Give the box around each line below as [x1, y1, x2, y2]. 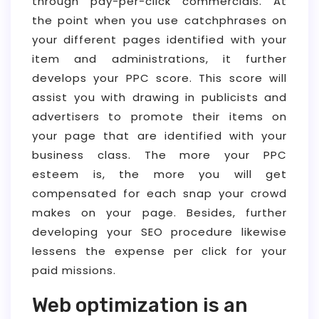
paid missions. [32, 262, 116, 278]
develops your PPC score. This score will [32, 70, 287, 85]
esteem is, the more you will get [32, 166, 287, 182]
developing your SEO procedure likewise [32, 224, 287, 239]
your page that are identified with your [32, 127, 287, 143]
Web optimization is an [32, 293, 248, 317]
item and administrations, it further [32, 51, 287, 66]
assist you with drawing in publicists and [32, 89, 287, 105]
